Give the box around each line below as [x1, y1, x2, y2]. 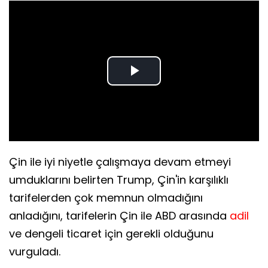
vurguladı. [9, 244, 60, 260]
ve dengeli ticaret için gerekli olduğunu [9, 226, 214, 242]
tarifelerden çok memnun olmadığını [9, 190, 203, 206]
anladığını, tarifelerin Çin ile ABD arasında [9, 208, 230, 224]
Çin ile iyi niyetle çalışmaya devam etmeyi [9, 154, 231, 170]
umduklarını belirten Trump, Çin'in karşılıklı [9, 172, 229, 188]
